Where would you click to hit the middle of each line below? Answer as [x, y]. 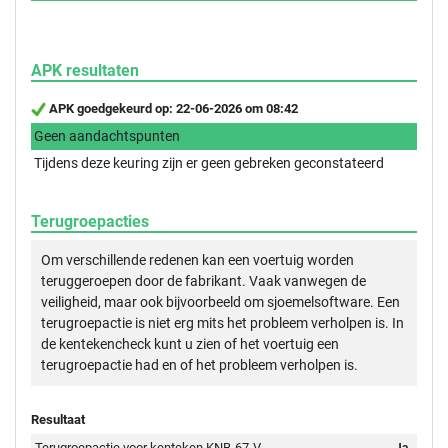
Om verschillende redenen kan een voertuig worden [197, 259]
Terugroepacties [90, 221]
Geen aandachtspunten [107, 135]
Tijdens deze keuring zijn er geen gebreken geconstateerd [209, 162]
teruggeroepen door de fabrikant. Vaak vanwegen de [203, 280]
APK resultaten [85, 70]
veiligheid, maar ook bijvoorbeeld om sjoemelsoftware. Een [220, 301]
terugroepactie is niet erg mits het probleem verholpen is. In [222, 322]
